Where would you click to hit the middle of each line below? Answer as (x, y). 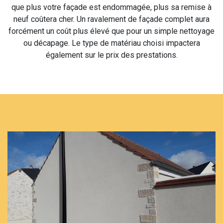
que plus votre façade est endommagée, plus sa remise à (111, 7)
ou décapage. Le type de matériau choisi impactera (111, 43)
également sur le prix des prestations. (111, 55)
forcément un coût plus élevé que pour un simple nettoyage (111, 31)
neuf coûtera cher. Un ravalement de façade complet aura (111, 19)
